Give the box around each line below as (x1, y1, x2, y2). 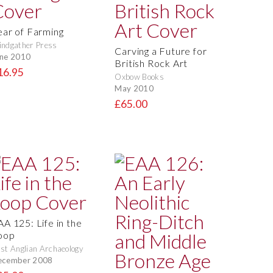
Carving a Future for (115, 45, 207, 57)
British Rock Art (115, 57, 188, 69)
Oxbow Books (115, 72, 164, 82)
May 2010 (115, 83, 154, 93)
